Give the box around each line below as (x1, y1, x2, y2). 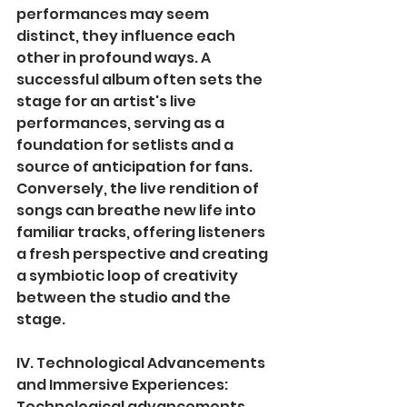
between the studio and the (16, 287, 233, 309)
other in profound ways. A (16, 47, 213, 69)
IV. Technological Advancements (16, 352, 268, 374)
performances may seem (16, 4, 212, 25)
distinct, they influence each (16, 25, 238, 47)
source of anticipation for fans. (16, 156, 255, 178)
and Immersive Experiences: (16, 374, 228, 396)
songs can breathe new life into (16, 200, 259, 222)
